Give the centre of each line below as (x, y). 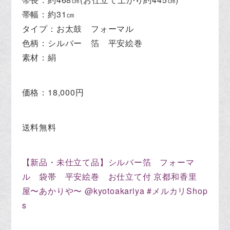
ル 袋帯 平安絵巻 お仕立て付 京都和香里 (109, 176)
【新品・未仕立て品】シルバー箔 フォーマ (108, 162)
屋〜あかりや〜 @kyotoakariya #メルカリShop (115, 190)
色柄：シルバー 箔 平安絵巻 (82, 43)
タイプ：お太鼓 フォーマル (78, 28)
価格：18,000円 (53, 92)
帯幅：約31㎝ (49, 14)
